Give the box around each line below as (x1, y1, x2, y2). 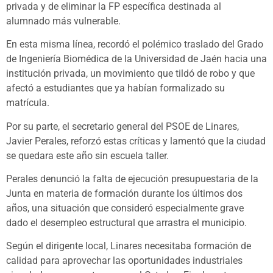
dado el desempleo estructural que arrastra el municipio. (6, 217, 247, 229)
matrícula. (6, 97, 49, 109)
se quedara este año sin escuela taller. (6, 149, 169, 161)
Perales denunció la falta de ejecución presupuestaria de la (6, 173, 258, 185)
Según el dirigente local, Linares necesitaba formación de (6, 240, 251, 252)
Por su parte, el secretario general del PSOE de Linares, (6, 120, 239, 132)
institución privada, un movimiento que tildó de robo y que (6, 68, 255, 80)
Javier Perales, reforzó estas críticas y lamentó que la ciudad (6, 135, 266, 147)
